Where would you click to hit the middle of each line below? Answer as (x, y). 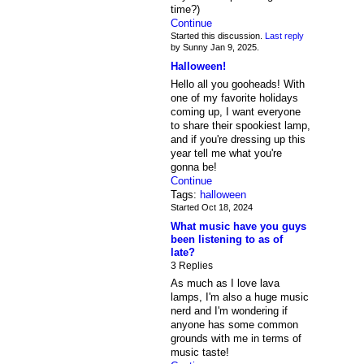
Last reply (284, 36)
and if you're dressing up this (238, 139)
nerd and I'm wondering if (229, 310)
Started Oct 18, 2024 (211, 207)
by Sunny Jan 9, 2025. (214, 48)
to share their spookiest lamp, (240, 125)
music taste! (201, 352)
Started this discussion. (217, 36)
